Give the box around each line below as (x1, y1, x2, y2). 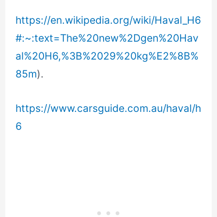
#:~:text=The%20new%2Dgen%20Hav (15, 31, 199, 44)
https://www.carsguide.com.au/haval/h (15, 102, 201, 114)
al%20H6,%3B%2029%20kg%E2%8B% (15, 49, 199, 62)
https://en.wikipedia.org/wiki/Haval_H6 (15, 14, 201, 26)
